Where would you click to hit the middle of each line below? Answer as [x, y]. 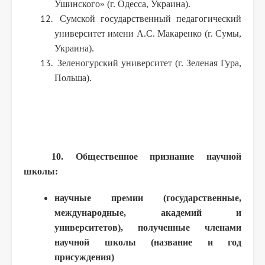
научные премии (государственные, [148, 198]
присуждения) [84, 257]
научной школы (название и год [148, 242]
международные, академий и [148, 212]
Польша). [73, 77]
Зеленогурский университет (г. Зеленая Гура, [148, 63]
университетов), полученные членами [148, 227]
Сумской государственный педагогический [148, 18]
